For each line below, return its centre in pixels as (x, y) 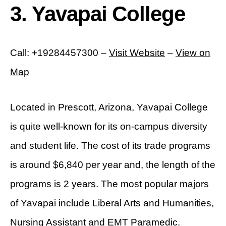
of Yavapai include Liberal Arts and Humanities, (112, 203)
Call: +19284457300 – (60, 53)
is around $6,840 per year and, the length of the (113, 165)
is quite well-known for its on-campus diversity (109, 127)
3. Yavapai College (98, 14)
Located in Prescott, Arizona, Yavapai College (109, 107)
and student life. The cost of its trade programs (110, 146)
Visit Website (137, 53)
